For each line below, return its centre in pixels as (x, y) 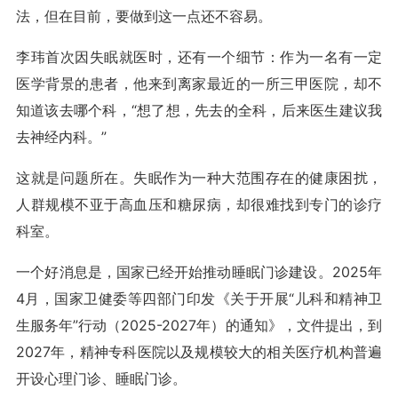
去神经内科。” (61, 137)
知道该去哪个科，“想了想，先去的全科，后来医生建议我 (199, 110)
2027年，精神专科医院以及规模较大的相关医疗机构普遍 (199, 352)
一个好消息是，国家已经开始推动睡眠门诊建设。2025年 (199, 272)
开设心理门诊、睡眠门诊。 (101, 378)
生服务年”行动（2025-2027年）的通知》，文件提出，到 (199, 325)
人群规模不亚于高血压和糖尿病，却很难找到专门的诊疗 (199, 204)
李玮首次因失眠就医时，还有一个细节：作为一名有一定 (199, 57)
